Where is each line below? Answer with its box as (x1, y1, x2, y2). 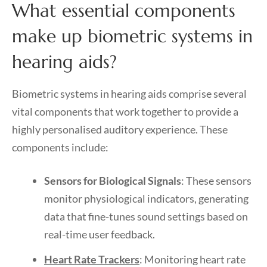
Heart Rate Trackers (44, 253, 139, 266)
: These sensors (181, 174, 252, 187)
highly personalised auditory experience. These (12, 123, 228, 136)
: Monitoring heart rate (139, 253, 246, 266)
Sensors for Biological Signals (44, 174, 181, 187)
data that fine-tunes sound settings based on (44, 210, 248, 223)
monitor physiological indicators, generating (44, 192, 249, 205)
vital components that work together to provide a (12, 105, 238, 118)
